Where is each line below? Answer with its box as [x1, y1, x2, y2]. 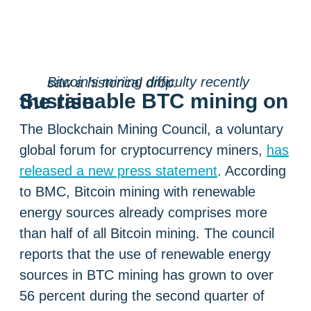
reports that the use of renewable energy [19, 246, 271, 262]
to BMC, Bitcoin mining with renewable [19, 184, 255, 200]
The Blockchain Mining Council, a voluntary [19, 121, 283, 137]
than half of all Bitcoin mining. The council [19, 226, 274, 242]
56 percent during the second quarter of [19, 288, 264, 304]
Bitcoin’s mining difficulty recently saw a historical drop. [47, 74, 178, 90]
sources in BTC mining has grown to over [19, 267, 274, 283]
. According [217, 163, 286, 179]
